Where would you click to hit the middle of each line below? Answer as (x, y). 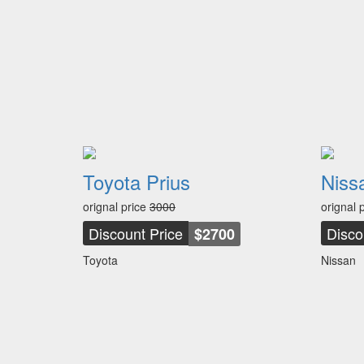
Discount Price (136, 233)
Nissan (338, 260)
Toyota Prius (136, 182)
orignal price (116, 206)
